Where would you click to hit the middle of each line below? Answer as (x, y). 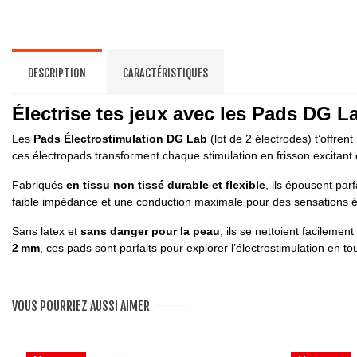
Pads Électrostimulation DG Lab (122, 138)
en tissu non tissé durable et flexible (166, 184)
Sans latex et (46, 231)
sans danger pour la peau (150, 231)
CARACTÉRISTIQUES (165, 73)
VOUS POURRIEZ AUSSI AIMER (81, 306)
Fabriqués (39, 184)
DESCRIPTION (57, 73)
